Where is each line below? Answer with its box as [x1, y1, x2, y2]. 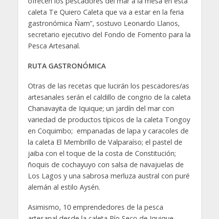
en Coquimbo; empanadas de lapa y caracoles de [27, 126, 189, 136]
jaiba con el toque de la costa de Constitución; [27, 149, 178, 158]
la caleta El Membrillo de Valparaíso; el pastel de [27, 137, 182, 147]
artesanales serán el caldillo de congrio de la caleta [27, 92, 191, 102]
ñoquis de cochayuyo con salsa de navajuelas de [27, 160, 184, 170]
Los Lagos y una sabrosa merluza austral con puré [27, 171, 190, 181]
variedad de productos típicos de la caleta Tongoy [27, 115, 190, 125]
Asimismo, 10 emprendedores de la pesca [27, 202, 163, 212]
